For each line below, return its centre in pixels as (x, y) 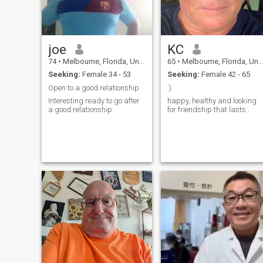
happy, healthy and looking (212, 101)
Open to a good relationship (93, 87)
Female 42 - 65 (225, 75)
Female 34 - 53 (105, 75)
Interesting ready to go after (94, 101)
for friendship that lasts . (208, 110)
